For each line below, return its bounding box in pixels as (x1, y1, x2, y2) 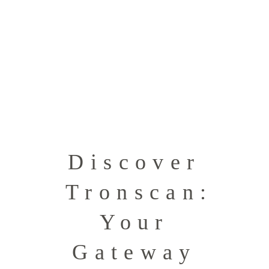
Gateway (72, 240, 197, 265)
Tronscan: (65, 180, 213, 205)
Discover (68, 150, 201, 175)
